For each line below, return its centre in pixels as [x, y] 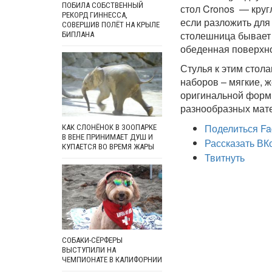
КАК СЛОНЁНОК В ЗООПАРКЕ [109, 127]
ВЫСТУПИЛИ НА [89, 250]
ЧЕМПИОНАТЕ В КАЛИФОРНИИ [112, 259]
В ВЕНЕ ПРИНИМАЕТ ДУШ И [107, 137]
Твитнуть [225, 157]
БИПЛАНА [78, 34]
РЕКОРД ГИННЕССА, [95, 15]
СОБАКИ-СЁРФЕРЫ [92, 240]
